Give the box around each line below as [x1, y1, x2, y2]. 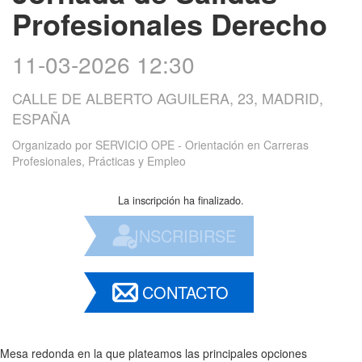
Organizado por [12, 136, 95, 153]
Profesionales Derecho [12, 2, 327, 44]
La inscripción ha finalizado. [118, 192, 244, 208]
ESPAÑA [12, 107, 70, 128]
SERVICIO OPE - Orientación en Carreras [95, 136, 309, 153]
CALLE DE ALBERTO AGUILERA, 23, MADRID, [12, 86, 323, 108]
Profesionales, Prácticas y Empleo [12, 152, 186, 169]
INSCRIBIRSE [134, 223, 236, 247]
